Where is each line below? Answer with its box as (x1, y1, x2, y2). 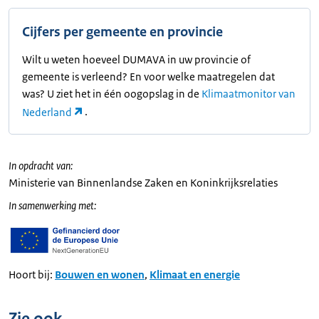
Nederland (22, 105, 72, 119)
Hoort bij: (9, 267, 53, 281)
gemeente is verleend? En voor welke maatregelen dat (22, 70, 275, 84)
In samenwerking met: (9, 198, 96, 212)
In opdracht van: (9, 158, 73, 172)
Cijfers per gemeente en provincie (22, 23, 223, 41)
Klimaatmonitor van (202, 87, 296, 101)
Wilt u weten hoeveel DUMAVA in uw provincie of (22, 53, 251, 67)
